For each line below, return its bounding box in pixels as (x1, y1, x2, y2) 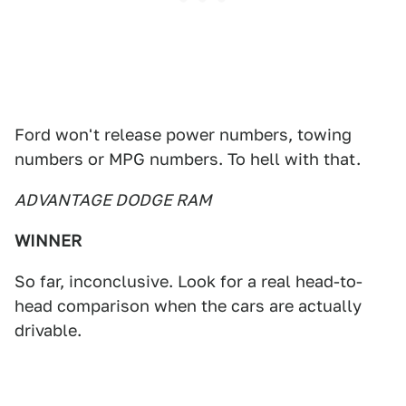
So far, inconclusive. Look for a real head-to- (14, 272, 362, 291)
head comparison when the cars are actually (14, 296, 362, 315)
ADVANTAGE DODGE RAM (14, 190, 211, 209)
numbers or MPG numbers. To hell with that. (14, 150, 361, 169)
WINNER (14, 231, 82, 250)
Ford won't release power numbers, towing (14, 125, 352, 144)
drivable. (14, 321, 82, 340)
